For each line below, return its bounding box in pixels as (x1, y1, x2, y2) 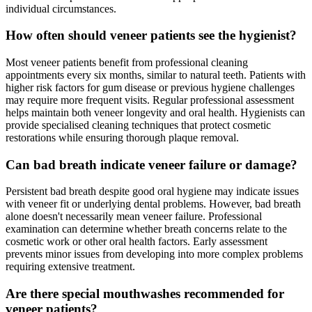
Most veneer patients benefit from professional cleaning (6, 56, 248, 68)
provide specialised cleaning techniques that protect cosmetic (6, 118, 271, 131)
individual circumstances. (6, 2, 116, 15)
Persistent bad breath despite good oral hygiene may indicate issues (6, 185, 299, 198)
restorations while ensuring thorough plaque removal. (6, 131, 239, 143)
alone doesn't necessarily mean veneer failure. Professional (6, 210, 262, 223)
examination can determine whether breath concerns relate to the (6, 223, 287, 235)
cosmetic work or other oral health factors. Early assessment (6, 235, 267, 248)
